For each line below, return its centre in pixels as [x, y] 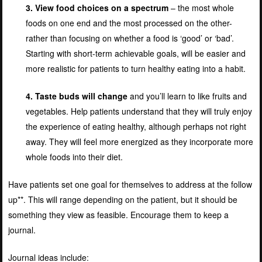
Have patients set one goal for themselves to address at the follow [130, 184]
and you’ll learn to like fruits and [187, 96]
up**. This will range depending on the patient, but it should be [123, 199]
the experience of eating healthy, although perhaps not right [136, 126]
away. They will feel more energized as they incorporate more [139, 141]
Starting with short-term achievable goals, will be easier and [135, 53]
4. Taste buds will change [76, 96]
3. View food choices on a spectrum [97, 7]
